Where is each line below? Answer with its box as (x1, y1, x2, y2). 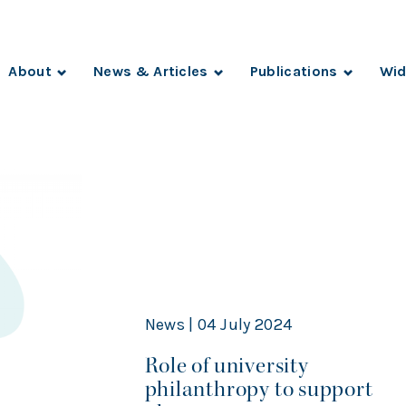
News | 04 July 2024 (144, 314, 293, 335)
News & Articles (92, 63, 208, 80)
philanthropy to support (144, 375, 373, 404)
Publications (249, 63, 338, 80)
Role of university (144, 352, 309, 381)
